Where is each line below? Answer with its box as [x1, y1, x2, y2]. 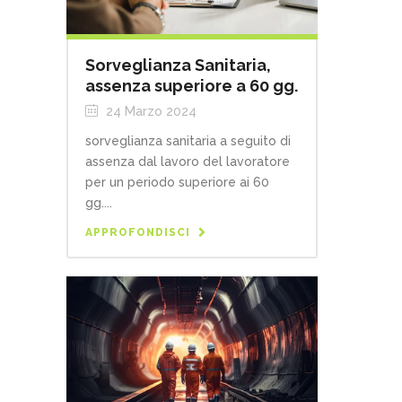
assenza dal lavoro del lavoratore [85, 153, 290, 169]
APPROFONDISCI [85, 225, 190, 239]
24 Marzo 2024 [102, 103, 197, 118]
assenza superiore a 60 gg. [85, 75, 298, 95]
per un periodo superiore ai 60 [85, 174, 269, 189]
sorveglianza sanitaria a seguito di [85, 133, 291, 148]
